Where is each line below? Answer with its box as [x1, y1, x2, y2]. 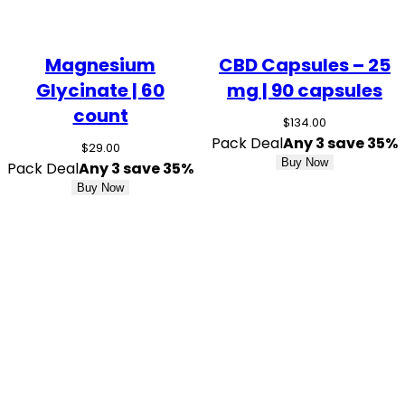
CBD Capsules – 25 [219, 52, 391, 78]
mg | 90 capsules [227, 77, 382, 103]
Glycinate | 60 [36, 77, 165, 103]
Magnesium [45, 52, 155, 78]
